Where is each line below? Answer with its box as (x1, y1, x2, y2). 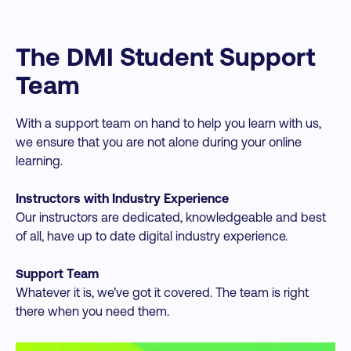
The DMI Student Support (16, 41, 315, 71)
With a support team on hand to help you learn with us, (16, 115, 321, 131)
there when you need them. (16, 303, 169, 319)
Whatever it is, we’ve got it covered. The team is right (16, 284, 309, 300)
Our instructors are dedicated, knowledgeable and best (16, 209, 326, 225)
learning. (16, 153, 63, 168)
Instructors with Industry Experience (16, 190, 229, 206)
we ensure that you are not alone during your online (16, 134, 302, 150)
